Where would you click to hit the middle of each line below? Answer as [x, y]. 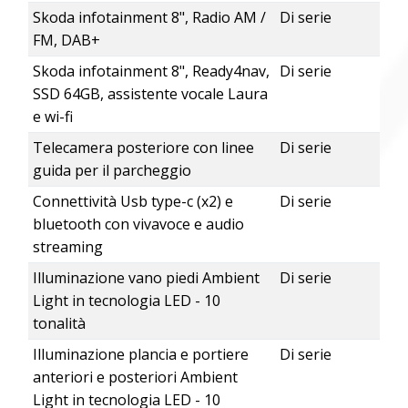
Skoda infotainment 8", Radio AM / [149, 18]
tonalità [59, 324]
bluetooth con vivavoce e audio [138, 224]
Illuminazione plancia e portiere [140, 355]
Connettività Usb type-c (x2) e [133, 202]
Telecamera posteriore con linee [143, 148]
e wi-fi [52, 117]
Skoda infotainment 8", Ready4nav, [151, 71]
